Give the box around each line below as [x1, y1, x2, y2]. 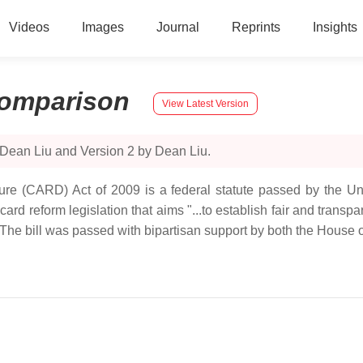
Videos [8, 20, 49, 34]
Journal [156, 20, 199, 34]
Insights [312, 20, 357, 34]
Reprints [231, 20, 280, 34]
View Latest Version [162, 97, 249, 109]
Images [81, 20, 124, 34]
